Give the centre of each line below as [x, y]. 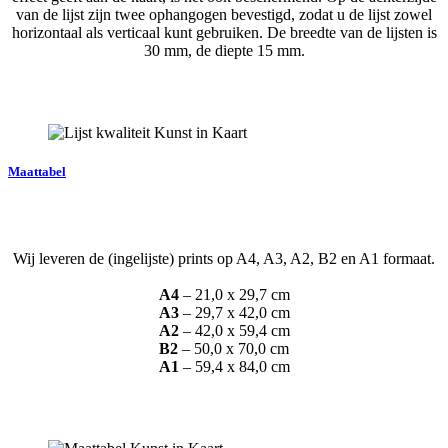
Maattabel [37, 172]
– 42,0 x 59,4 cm [234, 331]
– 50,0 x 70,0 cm [233, 349]
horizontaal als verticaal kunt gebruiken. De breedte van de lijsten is [224, 33]
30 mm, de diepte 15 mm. [224, 51]
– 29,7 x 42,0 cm [234, 313]
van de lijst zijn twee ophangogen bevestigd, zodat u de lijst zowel [224, 15]
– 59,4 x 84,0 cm [234, 367]
